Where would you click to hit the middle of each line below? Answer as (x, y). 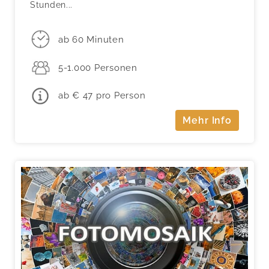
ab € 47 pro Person (102, 96)
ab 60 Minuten (91, 39)
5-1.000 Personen (98, 68)
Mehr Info (207, 120)
